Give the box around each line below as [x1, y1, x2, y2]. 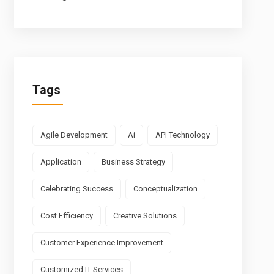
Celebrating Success [40, 184, 113, 193]
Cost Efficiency [40, 211, 93, 220]
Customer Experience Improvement [40, 238, 163, 247]
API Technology [155, 130, 210, 139]
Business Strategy [101, 157, 165, 166]
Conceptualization [133, 184, 198, 193]
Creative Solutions [113, 211, 177, 220]
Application [40, 157, 81, 166]
